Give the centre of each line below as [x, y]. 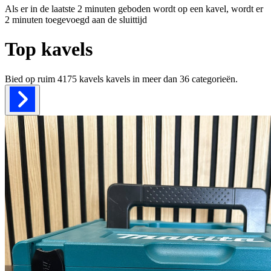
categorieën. [215, 79]
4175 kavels [80, 79]
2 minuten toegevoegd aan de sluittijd [76, 19]
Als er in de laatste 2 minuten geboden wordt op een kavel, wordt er [134, 8]
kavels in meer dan [142, 79]
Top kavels [49, 49]
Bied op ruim [31, 79]
